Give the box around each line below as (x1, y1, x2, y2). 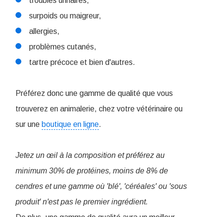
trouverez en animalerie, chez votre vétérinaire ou (15, 105, 183, 113)
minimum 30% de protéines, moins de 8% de (15, 167, 168, 175)
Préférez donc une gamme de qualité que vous (15, 89, 173, 98)
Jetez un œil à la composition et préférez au (15, 151, 165, 160)
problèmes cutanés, (29, 43, 98, 51)
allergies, (29, 27, 62, 36)
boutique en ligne (42, 120, 99, 129)
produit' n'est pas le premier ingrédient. (15, 198, 148, 206)
